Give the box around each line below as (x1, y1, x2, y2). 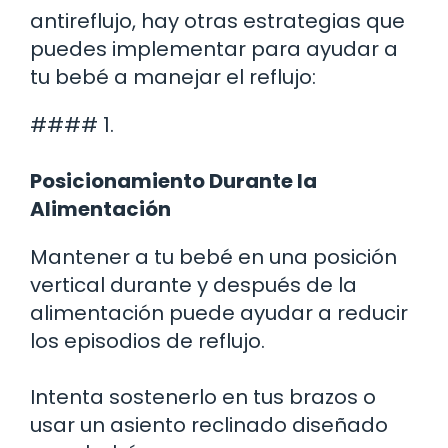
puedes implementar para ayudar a (30, 34, 398, 63)
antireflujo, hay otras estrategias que (30, 6, 405, 35)
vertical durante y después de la (30, 270, 357, 299)
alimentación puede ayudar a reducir (30, 298, 408, 327)
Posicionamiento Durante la (30, 166, 317, 195)
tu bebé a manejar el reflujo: (30, 62, 316, 91)
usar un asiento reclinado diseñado (30, 410, 388, 439)
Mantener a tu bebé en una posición (30, 242, 397, 271)
